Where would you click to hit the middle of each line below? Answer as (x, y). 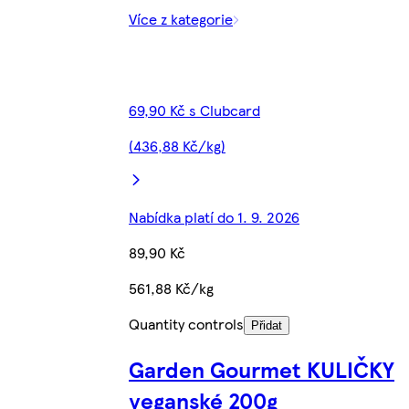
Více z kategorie (181, 18)
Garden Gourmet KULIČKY (262, 368)
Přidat (267, 325)
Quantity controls (186, 323)
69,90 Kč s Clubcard (194, 110)
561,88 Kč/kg (171, 288)
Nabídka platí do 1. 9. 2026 (214, 216)
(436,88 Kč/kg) (177, 145)
